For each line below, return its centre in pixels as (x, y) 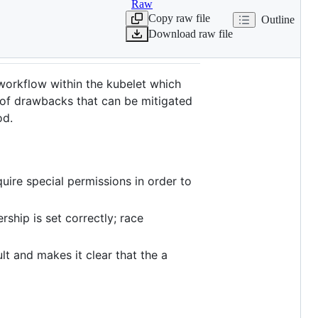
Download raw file (191, 33)
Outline (278, 19)
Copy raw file (179, 18)
